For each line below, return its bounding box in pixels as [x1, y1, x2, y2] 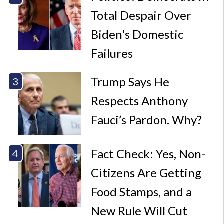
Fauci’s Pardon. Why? [91, 112, 202, 127]
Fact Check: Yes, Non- [91, 146, 206, 161]
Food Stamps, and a [91, 184, 192, 199]
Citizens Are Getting [91, 165, 202, 180]
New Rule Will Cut [91, 203, 188, 218]
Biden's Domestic [91, 27, 184, 42]
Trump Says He [91, 74, 170, 89]
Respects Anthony [91, 93, 188, 108]
